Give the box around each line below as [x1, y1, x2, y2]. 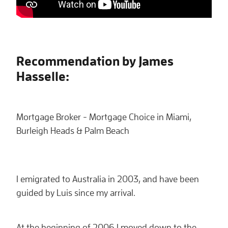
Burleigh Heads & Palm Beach [16, 125, 129, 136]
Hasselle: [16, 68, 69, 83]
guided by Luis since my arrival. [16, 187, 135, 198]
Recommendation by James [16, 52, 174, 68]
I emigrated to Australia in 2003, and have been [16, 174, 199, 185]
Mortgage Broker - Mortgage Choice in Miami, [16, 111, 191, 123]
